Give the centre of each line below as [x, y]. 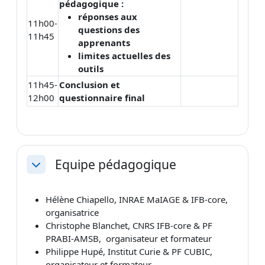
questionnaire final [102, 97]
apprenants [104, 42]
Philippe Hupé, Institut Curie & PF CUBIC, [129, 251]
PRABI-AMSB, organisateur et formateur [129, 238]
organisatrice [72, 212]
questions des [109, 29]
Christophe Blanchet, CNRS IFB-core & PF [129, 225]
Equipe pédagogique [116, 164]
